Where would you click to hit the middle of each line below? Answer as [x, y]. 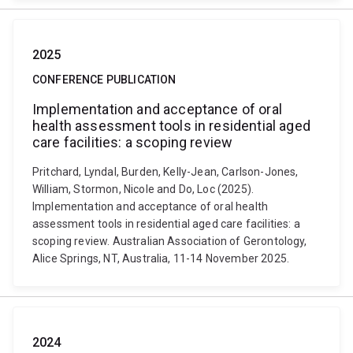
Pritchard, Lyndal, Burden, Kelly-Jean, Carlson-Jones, [165, 172]
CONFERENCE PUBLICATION [104, 80]
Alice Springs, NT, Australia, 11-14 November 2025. [161, 258]
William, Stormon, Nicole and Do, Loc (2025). [143, 189]
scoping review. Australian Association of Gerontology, [170, 241]
